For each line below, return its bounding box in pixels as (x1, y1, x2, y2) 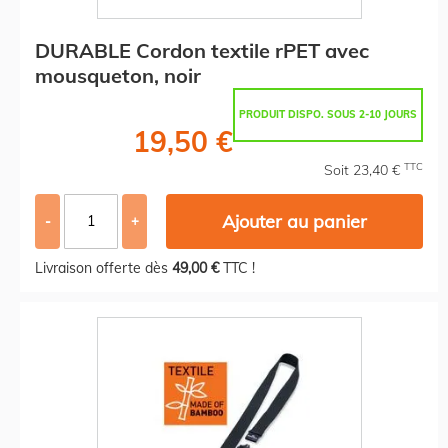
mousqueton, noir (35, 62, 201, 88)
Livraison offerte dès (35, 258, 172, 277)
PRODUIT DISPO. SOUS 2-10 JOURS (239, 107, 417, 121)
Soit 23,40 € (324, 160, 404, 179)
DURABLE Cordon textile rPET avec (35, 37, 369, 63)
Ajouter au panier (222, 209, 368, 233)
